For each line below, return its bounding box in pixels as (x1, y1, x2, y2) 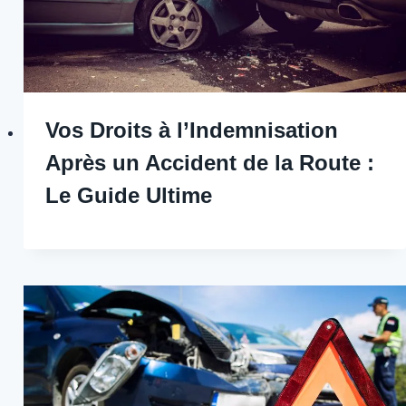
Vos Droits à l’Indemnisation (44, 118, 338, 143)
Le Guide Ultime (44, 183, 212, 208)
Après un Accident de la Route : (44, 150, 374, 176)
